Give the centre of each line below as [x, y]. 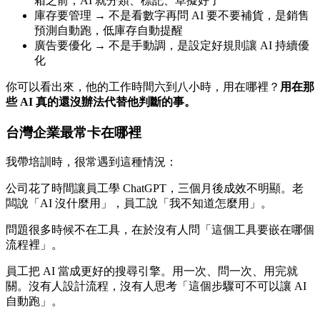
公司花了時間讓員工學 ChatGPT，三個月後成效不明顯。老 [155, 189]
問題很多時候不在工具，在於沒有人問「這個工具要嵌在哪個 [160, 230]
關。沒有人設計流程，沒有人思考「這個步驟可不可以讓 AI [156, 286]
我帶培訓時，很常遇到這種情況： [91, 162]
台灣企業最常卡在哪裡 [74, 132]
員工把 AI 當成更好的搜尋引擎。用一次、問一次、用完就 [152, 271]
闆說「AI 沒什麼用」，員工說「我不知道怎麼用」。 [139, 204]
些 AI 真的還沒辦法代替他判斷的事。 [101, 101]
